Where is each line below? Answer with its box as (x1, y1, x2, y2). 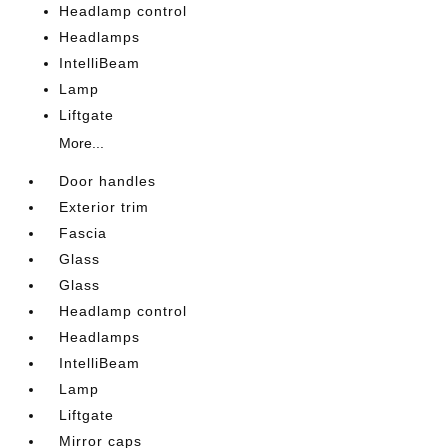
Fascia (59, 225, 108, 241)
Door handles (59, 173, 157, 189)
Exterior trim (59, 199, 150, 215)
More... (59, 135, 105, 151)
